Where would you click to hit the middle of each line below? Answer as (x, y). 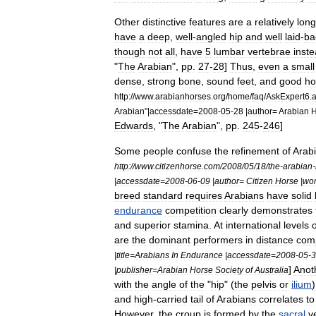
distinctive (164, 22)
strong (162, 81)
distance (275, 239)
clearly (234, 210)
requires (204, 195)
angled (211, 36)
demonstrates (282, 210)
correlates (281, 299)
